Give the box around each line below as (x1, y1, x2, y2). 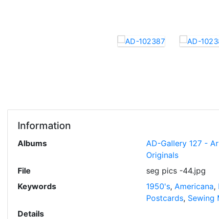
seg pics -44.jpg (146, 166, 206, 175)
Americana (174, 181, 214, 191)
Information (18, 120, 71, 131)
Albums (18, 138, 47, 148)
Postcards (146, 193, 183, 203)
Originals (146, 150, 178, 160)
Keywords (18, 181, 56, 191)
